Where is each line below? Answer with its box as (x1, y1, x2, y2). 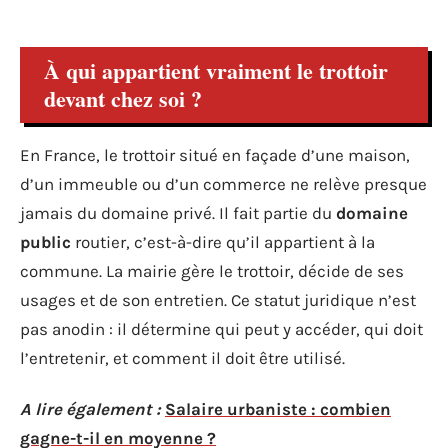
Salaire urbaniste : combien (165, 399, 391, 419)
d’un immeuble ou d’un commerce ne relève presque (20, 173, 427, 194)
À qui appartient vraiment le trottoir (44, 53, 388, 87)
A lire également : (20, 399, 161, 419)
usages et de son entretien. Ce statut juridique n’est (20, 289, 416, 310)
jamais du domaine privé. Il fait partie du (20, 202, 336, 223)
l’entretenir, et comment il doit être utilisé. (20, 347, 345, 368)
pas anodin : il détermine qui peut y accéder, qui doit (20, 318, 423, 339)
